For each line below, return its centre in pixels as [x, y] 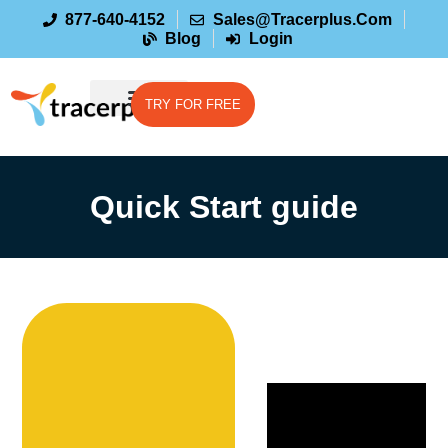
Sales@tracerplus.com [302, 19]
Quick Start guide [224, 207]
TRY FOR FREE [192, 105]
